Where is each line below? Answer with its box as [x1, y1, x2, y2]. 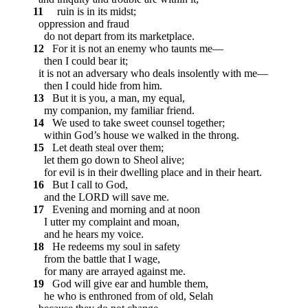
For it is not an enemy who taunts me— [47, 43, 223, 55]
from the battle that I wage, [33, 253, 160, 265]
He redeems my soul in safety [47, 241, 180, 253]
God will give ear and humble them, [47, 278, 208, 290]
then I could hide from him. [33, 80, 162, 92]
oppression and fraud [33, 18, 129, 30]
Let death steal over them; [47, 142, 164, 154]
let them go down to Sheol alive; [33, 154, 184, 166]
